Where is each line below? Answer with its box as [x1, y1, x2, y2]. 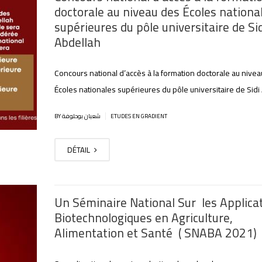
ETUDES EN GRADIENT [110, 111, 167, 122]
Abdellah [54, 31, 101, 54]
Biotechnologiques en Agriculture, [54, 206, 233, 229]
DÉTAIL [67, 143, 92, 157]
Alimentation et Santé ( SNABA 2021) [54, 222, 257, 244]
